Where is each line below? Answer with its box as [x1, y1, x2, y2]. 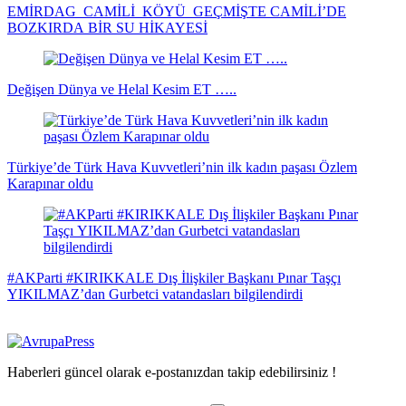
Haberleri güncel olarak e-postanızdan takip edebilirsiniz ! [7, 364, 336, 381]
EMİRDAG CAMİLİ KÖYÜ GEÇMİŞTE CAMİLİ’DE [7, 4, 346, 20]
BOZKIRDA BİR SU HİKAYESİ [7, 20, 208, 36]
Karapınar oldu [7, 176, 93, 192]
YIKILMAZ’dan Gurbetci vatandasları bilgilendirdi [7, 286, 303, 303]
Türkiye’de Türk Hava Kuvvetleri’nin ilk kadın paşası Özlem [7, 159, 74, 176]
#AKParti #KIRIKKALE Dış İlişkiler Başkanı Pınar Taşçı [7, 270, 341, 286]
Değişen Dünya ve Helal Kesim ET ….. [193, 82, 237, 98]
